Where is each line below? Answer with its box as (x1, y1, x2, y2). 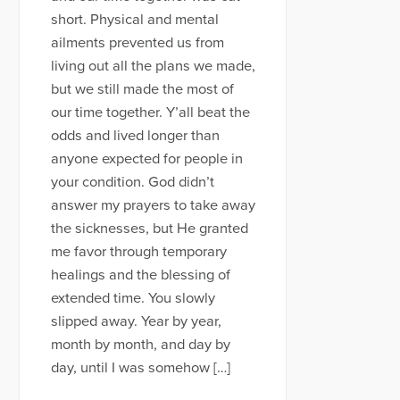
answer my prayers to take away (50, 196, 255, 214)
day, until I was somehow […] (50, 358, 230, 377)
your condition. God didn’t (50, 172, 214, 191)
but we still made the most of (50, 79, 234, 98)
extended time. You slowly (50, 288, 215, 307)
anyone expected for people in (50, 149, 243, 168)
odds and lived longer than (50, 126, 220, 145)
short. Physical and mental (50, 10, 219, 29)
